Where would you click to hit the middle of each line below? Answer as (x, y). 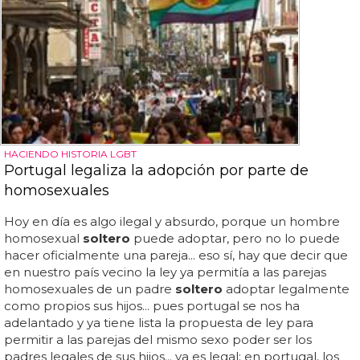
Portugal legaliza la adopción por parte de (156, 170)
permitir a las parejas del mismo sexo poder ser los (158, 340)
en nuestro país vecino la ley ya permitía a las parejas (165, 272)
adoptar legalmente (286, 289)
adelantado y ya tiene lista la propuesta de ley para (159, 323)
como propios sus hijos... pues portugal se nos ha (152, 306)
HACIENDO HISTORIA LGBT (70, 154)
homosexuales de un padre (90, 289)
